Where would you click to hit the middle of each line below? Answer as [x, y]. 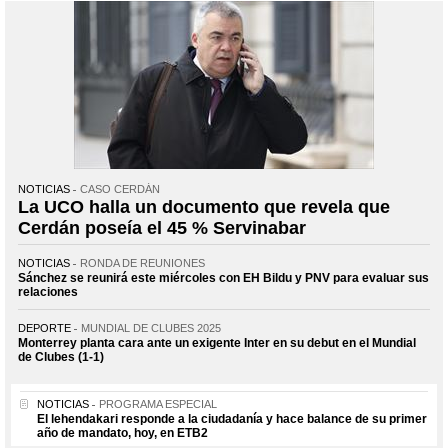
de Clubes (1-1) [61, 356]
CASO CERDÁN [120, 188]
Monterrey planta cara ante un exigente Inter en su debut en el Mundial [217, 342]
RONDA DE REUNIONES [142, 262]
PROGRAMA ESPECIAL [158, 403]
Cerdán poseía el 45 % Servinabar [162, 227]
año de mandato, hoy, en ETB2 [122, 432]
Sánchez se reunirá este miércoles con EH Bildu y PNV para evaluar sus [223, 277]
